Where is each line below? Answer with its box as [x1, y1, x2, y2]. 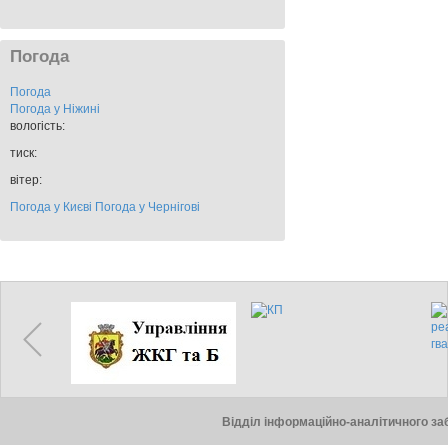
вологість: [10, 118, 65, 133]
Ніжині [63, 101, 100, 116]
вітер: [10, 172, 42, 187]
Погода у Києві [10, 199, 92, 214]
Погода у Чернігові [95, 199, 200, 214]
